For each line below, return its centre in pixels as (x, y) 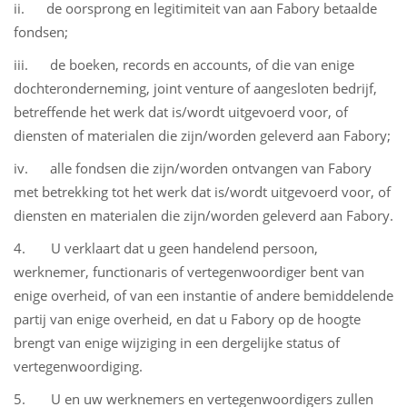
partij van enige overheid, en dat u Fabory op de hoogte (187, 319)
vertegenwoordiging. (78, 366)
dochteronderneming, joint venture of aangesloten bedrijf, (195, 88)
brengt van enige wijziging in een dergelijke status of (177, 342)
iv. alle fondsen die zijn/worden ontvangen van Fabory (193, 168)
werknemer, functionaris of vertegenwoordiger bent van (189, 272)
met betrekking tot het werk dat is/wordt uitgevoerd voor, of (202, 192)
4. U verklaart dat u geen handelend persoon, (166, 248)
